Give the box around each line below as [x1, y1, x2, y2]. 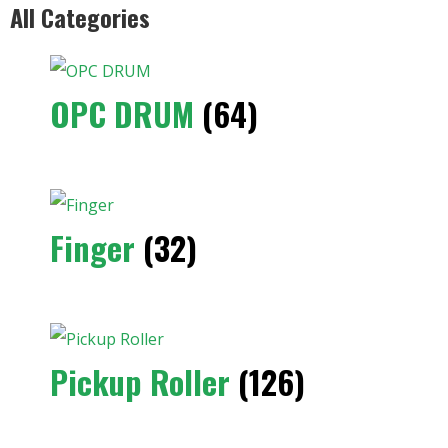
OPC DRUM [50, 90, 202, 137]
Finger [50, 224, 143, 271]
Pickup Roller [50, 358, 238, 405]
